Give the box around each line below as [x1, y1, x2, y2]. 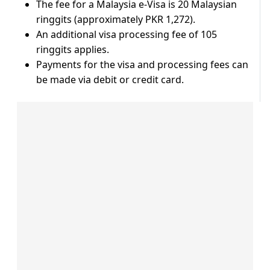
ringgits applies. [36, 43, 109, 57]
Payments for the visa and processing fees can [36, 58, 248, 72]
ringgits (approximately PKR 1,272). [36, 13, 195, 27]
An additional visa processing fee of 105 [36, 28, 217, 42]
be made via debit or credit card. [36, 73, 184, 87]
